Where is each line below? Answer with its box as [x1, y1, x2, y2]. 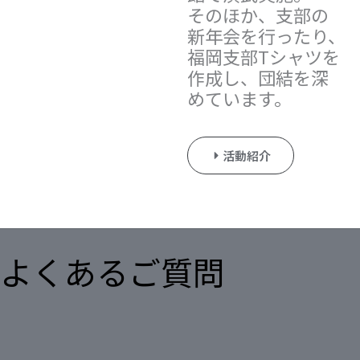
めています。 [186, 84, 292, 111]
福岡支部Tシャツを [186, 43, 340, 69]
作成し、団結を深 [186, 63, 329, 90]
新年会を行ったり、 [186, 22, 346, 48]
